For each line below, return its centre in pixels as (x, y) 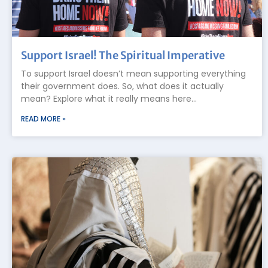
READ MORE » (43, 118)
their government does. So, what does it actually (122, 86)
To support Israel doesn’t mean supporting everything (133, 73)
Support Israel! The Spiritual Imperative (123, 55)
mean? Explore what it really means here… (109, 98)
